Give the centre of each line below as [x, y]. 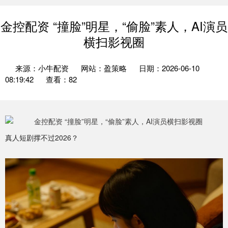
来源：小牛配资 [43, 68]
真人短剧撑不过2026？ [42, 137]
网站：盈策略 [104, 68]
